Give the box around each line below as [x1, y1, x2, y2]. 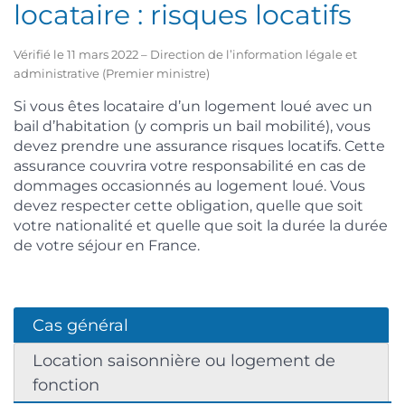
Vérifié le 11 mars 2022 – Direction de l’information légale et [14, 46, 357, 61]
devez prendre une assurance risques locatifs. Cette [14, 137, 385, 155]
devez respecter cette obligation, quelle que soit [14, 196, 363, 214]
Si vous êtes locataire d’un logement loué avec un [14, 97, 372, 115]
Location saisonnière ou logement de [33, 350, 335, 372]
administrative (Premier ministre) [14, 65, 210, 80]
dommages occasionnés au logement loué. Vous [14, 176, 365, 194]
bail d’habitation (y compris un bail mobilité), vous [14, 117, 371, 135]
